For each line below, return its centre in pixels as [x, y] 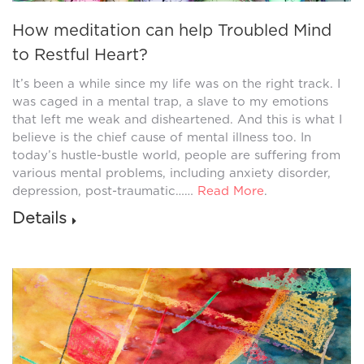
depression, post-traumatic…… [105, 191]
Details [39, 217]
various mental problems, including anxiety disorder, [171, 173]
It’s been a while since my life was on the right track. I [176, 83]
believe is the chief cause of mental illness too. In [162, 137]
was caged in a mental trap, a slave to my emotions [170, 101]
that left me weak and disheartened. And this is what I [177, 119]
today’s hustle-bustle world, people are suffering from [176, 155]
